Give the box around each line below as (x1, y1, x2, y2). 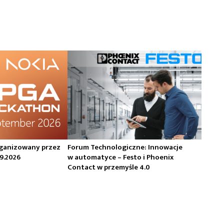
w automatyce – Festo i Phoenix (67, 151, 174, 164)
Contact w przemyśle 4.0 (67, 161, 150, 174)
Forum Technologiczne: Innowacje (67, 141, 183, 154)
